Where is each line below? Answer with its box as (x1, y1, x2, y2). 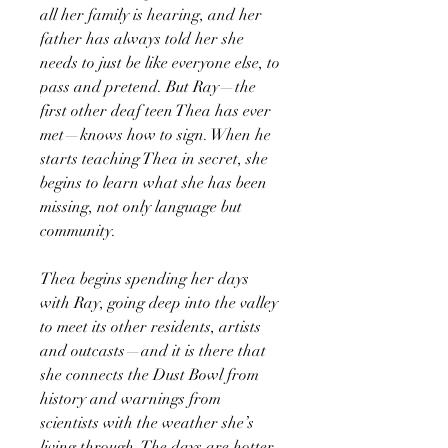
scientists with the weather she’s (40, 412, 254, 433)
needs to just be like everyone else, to (40, 52, 280, 73)
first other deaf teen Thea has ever (40, 100, 271, 121)
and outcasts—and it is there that (40, 340, 266, 361)
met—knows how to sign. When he (40, 124, 271, 145)
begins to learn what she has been (40, 172, 267, 193)
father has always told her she (40, 28, 244, 49)
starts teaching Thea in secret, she (40, 148, 268, 169)
